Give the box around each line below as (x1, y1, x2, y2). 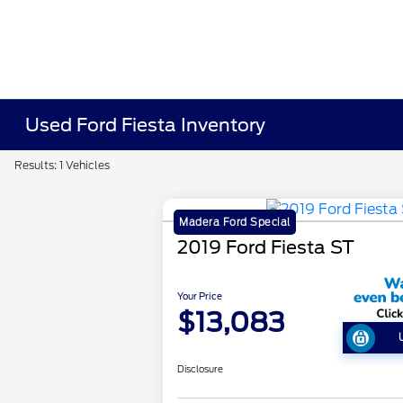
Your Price (177, 291, 223, 302)
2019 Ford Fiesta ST (177, 237, 355, 259)
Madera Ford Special (179, 216, 291, 229)
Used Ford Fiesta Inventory (25, 114, 266, 136)
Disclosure (177, 363, 224, 375)
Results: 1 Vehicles (14, 158, 110, 172)
